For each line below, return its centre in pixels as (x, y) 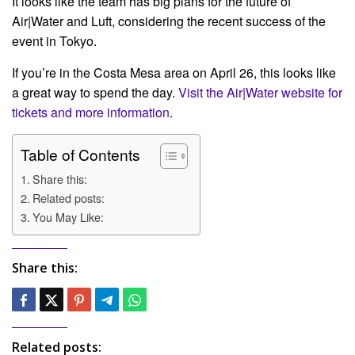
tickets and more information (91, 112)
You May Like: (68, 216)
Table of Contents (80, 154)
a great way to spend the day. (95, 92)
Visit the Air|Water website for (260, 92)
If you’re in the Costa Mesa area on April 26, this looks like (174, 72)
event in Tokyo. (54, 40)
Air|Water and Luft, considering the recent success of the (169, 21)
